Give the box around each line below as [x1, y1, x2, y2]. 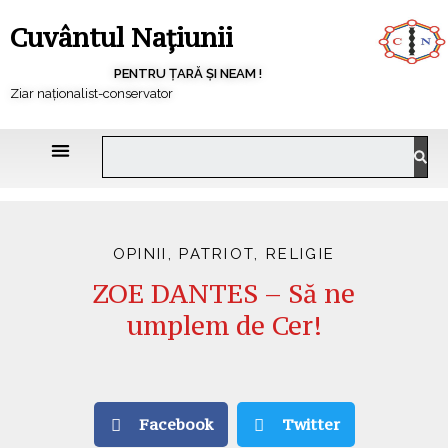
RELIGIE [266, 245, 336, 263]
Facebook [138, 414, 213, 434]
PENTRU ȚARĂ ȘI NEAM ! [114, 66, 263, 81]
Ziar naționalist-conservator [10, 86, 173, 101]
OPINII [112, 245, 168, 263]
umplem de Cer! [126, 309, 322, 342]
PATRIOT [179, 245, 255, 263]
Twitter [281, 414, 340, 434]
